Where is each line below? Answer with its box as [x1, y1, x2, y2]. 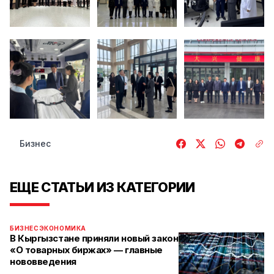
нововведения [10, 256, 76, 268]
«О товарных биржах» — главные [10, 244, 163, 256]
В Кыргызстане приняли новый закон [10, 232, 179, 245]
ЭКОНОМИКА [39, 224, 87, 232]
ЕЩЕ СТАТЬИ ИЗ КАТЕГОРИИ [10, 179, 195, 196]
